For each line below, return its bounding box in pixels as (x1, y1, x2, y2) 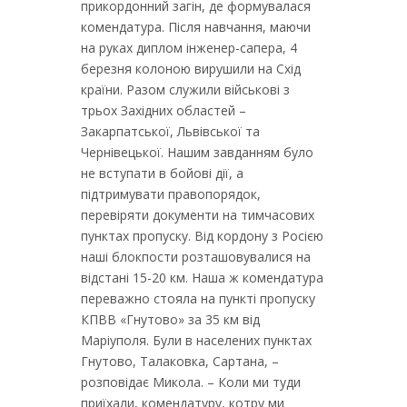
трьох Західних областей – (81, 102, 246, 119)
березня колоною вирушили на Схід (81, 60, 301, 77)
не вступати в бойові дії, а (81, 164, 243, 182)
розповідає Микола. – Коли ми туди (81, 373, 301, 391)
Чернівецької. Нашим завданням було (81, 144, 313, 161)
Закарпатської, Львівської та (81, 123, 260, 140)
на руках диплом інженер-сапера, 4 (81, 39, 297, 56)
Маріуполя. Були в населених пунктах (81, 332, 312, 349)
